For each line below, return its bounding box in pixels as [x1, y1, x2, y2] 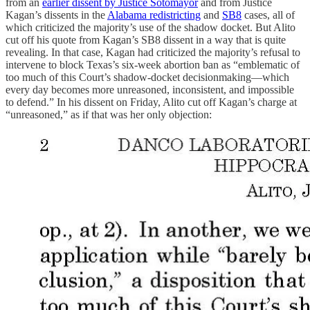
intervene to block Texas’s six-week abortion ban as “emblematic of [6, 58, 300, 71]
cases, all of [241, 8, 295, 21]
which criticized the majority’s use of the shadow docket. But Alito [6, 21, 295, 33]
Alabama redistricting [107, 8, 201, 21]
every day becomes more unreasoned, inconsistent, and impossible [6, 83, 294, 95]
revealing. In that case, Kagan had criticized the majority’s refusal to [6, 46, 300, 58]
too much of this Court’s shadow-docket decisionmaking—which [6, 71, 289, 83]
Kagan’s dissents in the [6, 8, 107, 21]
